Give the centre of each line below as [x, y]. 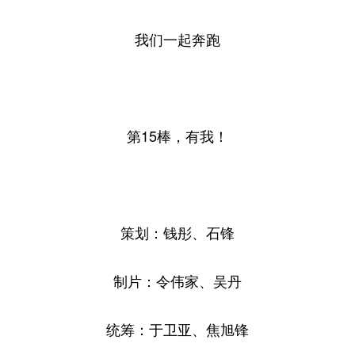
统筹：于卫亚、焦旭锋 [177, 329]
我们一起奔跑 [177, 39]
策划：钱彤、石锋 [177, 232]
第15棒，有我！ [177, 136]
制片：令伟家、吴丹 [177, 281]
